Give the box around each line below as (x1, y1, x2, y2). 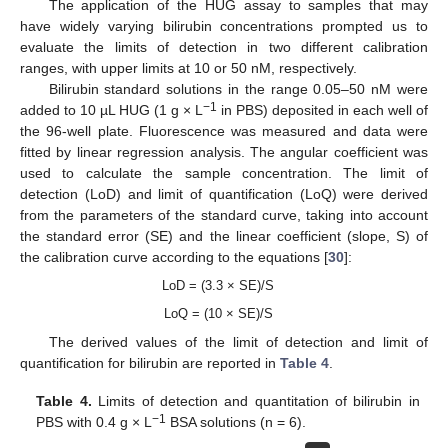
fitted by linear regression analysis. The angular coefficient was (20, 144, 428, 161)
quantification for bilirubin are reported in (20, 354, 280, 371)
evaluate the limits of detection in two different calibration (20, 39, 428, 56)
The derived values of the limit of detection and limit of (48, 333, 428, 350)
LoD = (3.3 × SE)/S (162, 278, 275, 294)
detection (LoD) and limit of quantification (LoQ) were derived (20, 186, 428, 203)
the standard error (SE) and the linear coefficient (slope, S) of (20, 228, 428, 245)
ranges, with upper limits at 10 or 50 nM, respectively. (20, 60, 357, 77)
